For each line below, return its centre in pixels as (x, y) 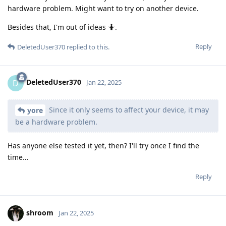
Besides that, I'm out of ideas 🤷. (62, 27)
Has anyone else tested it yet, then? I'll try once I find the (103, 146)
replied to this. (87, 47)
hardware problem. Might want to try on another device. (103, 8)
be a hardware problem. (56, 122)
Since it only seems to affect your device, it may (128, 109)
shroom (40, 213)
